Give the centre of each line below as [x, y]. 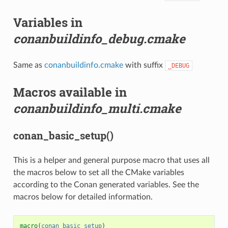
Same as [28, 65]
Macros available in [70, 92]
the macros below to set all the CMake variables [98, 172]
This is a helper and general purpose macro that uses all [111, 160]
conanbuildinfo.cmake [83, 65]
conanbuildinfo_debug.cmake [99, 38]
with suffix [144, 65]
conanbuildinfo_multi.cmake [97, 108]
